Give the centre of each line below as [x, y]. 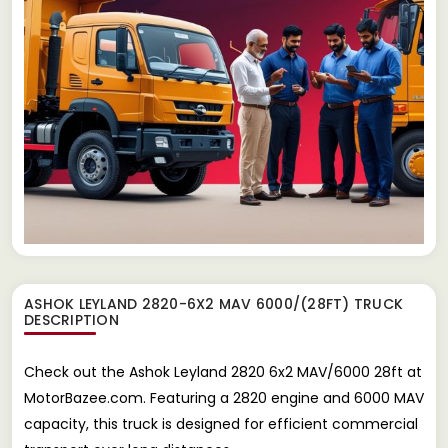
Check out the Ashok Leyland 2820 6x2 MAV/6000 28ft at [223, 371]
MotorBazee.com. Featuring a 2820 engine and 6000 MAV [224, 397]
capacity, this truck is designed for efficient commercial [221, 423]
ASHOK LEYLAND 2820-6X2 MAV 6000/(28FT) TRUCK [213, 303]
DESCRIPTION [71, 319]
